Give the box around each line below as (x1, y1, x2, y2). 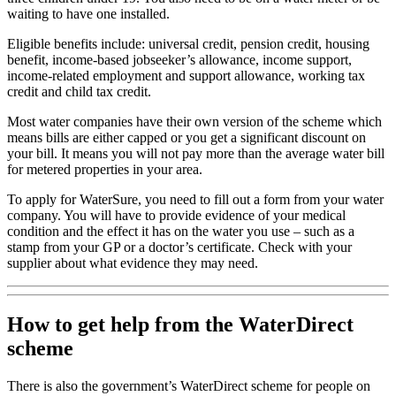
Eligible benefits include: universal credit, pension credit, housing (7, 35, 369, 51)
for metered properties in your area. (7, 161, 206, 177)
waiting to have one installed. (7, 5, 170, 21)
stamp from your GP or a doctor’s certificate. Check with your (7, 239, 352, 255)
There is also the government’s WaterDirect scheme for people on (7, 378, 370, 394)
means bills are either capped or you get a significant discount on (7, 129, 366, 145)
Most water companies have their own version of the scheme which (7, 113, 382, 129)
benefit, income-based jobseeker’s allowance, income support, (7, 51, 352, 67)
